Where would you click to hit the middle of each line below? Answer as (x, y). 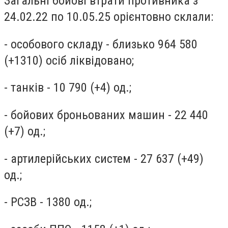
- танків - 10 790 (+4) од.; (68, 88)
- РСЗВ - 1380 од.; (48, 202)
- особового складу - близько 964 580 (101, 44)
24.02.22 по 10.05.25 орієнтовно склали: (109, 17)
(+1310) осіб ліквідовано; (69, 60)
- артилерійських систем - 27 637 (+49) (104, 159)
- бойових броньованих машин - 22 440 (106, 115)
